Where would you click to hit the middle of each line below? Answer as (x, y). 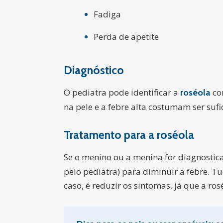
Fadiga (107, 14)
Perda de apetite (126, 37)
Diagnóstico (94, 70)
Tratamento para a (110, 135)
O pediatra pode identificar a (122, 92)
